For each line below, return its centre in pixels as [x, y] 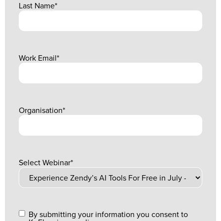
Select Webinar [45, 163]
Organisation [41, 110]
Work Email [38, 58]
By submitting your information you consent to [108, 214]
